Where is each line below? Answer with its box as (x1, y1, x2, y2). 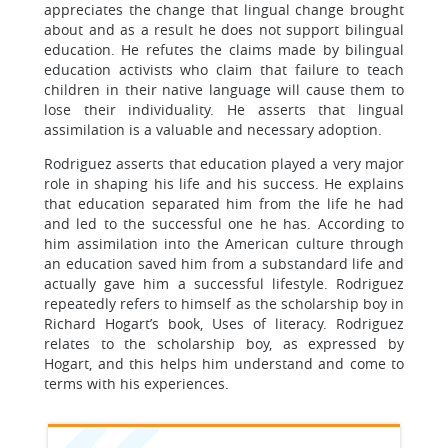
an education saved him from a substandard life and (44, 254, 404, 273)
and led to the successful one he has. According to (44, 214, 404, 233)
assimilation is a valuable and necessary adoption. (44, 120, 382, 139)
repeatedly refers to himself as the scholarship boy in (44, 294, 404, 313)
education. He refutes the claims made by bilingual (44, 40, 404, 59)
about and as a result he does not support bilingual (44, 20, 404, 39)
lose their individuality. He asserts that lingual (44, 100, 404, 119)
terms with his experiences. (44, 374, 229, 393)
